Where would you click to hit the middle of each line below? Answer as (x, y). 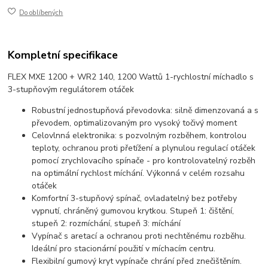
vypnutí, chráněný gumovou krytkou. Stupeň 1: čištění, (133, 211)
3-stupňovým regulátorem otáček (71, 89)
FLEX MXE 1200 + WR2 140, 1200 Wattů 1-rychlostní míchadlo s (131, 77)
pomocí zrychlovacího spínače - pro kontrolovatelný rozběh (144, 160)
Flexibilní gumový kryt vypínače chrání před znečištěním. (137, 261)
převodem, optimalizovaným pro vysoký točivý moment (135, 123)
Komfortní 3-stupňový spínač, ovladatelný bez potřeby (135, 198)
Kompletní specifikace (63, 55)
